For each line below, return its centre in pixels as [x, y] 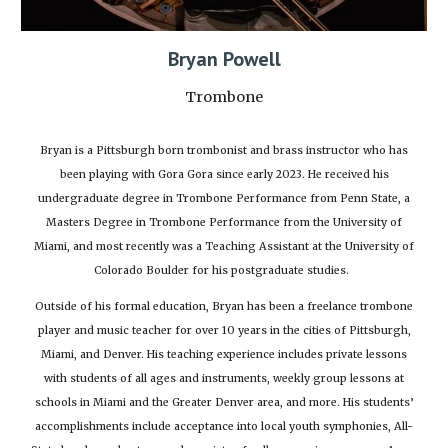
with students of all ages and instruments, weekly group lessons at [224, 378]
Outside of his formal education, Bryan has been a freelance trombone [224, 306]
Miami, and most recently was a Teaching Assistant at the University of [224, 246]
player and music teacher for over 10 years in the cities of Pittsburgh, [224, 330]
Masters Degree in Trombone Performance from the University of [224, 222]
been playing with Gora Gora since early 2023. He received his [224, 174]
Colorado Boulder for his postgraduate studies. [224, 270]
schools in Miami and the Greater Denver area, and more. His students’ [224, 402]
